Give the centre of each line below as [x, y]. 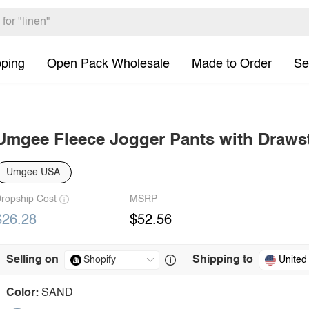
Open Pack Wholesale [108, 64]
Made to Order [232, 64]
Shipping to [223, 260]
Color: [22, 293]
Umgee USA [33, 172]
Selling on [32, 260]
